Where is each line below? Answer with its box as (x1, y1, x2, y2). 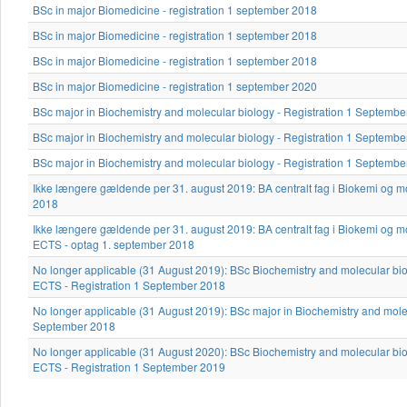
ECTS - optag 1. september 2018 (33, 236, 194, 253)
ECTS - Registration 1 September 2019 (33, 359, 225, 375)
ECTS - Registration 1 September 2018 (33, 277, 225, 293)
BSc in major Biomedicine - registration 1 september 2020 (33, 78, 317, 94)
